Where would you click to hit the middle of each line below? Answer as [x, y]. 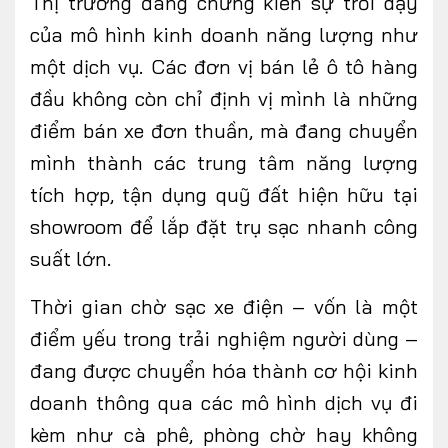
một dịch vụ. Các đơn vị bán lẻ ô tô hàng [224, 67]
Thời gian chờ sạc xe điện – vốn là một [224, 307]
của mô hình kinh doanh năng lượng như [224, 35]
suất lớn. [70, 259]
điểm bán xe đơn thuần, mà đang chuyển [224, 131]
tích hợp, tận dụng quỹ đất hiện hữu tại [224, 195]
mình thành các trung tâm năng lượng [224, 163]
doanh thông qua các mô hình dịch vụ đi [224, 403]
